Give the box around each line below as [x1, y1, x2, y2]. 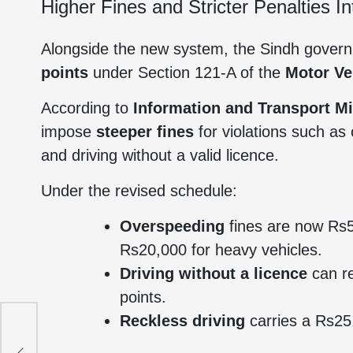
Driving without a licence [120, 265, 307, 282]
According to [41, 99, 133, 117]
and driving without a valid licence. [41, 147, 279, 164]
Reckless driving [120, 312, 245, 329]
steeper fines [96, 123, 194, 140]
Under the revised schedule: [41, 182, 237, 199]
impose [41, 123, 96, 140]
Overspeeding [120, 217, 225, 235]
